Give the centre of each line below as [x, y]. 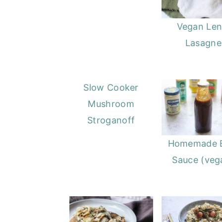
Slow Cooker [111, 88]
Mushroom [111, 104]
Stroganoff [111, 120]
